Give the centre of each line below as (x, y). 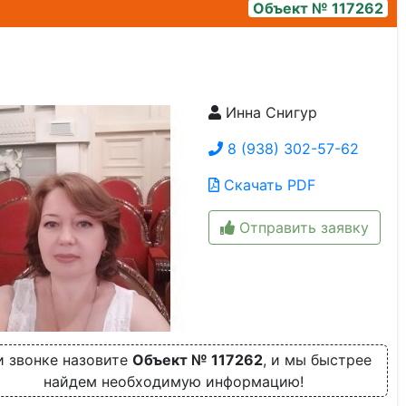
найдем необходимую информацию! (173, 382)
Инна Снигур (269, 112)
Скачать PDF (267, 185)
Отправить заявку (301, 227)
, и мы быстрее (317, 360)
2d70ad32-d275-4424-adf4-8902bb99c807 (157, 119)
